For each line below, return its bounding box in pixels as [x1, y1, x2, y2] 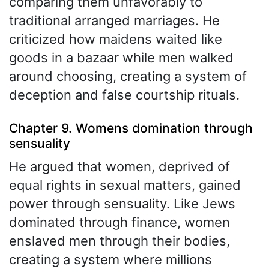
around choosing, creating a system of [9, 68, 247, 84]
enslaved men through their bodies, [9, 233, 230, 249]
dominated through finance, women [9, 214, 230, 231]
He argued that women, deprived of [9, 159, 230, 175]
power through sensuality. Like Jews [9, 196, 235, 212]
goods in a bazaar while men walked [9, 49, 234, 65]
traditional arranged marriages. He [9, 12, 220, 28]
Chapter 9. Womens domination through [9, 120, 253, 136]
